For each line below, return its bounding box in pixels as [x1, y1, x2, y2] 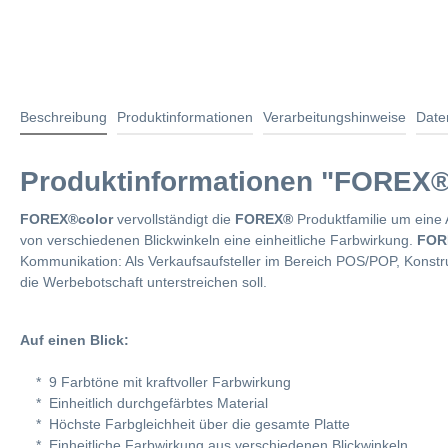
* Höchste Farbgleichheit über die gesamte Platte [20, 415, 350, 432]
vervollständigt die [113, 210, 235, 227]
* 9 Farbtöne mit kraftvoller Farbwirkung [20, 373, 291, 390]
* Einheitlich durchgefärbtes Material [20, 394, 268, 411]
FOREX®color [20, 210, 113, 227]
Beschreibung [20, 108, 107, 125]
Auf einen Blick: [20, 331, 129, 348]
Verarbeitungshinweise [263, 108, 406, 125]
